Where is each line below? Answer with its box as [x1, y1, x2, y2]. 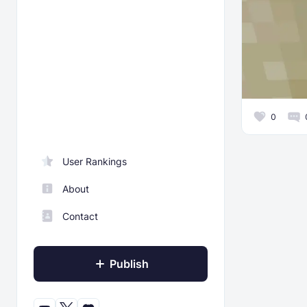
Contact [62, 210, 98, 222]
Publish [109, 257, 149, 271]
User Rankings [62, 155, 127, 167]
